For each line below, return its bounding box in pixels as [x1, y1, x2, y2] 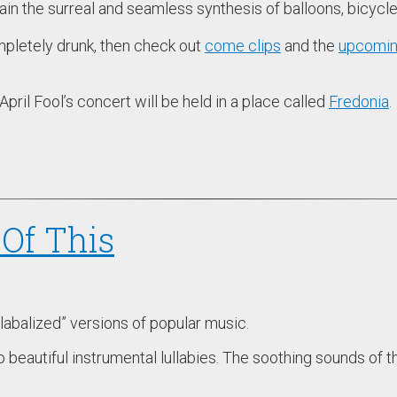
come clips [205, 36, 281, 56]
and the [281, 36, 339, 56]
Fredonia [329, 92, 389, 112]
